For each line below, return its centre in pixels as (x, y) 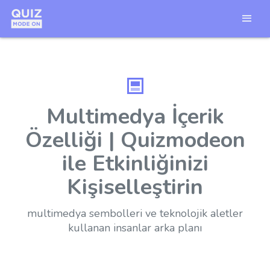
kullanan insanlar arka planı (135, 228)
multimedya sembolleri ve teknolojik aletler (135, 213)
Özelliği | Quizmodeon (135, 140)
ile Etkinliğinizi (135, 164)
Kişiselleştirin (135, 187)
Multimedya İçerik (135, 117)
